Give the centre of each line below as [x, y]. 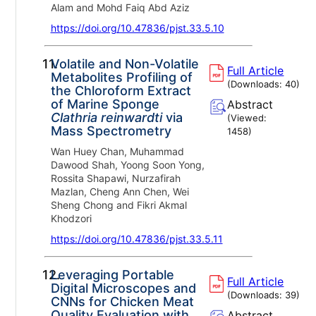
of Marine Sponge [105, 104]
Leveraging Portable [112, 274]
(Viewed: [247, 117]
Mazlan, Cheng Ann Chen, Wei [120, 191]
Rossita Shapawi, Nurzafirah [115, 178]
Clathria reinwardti [106, 117]
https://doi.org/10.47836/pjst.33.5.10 [137, 28]
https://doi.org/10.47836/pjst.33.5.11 [136, 238]
